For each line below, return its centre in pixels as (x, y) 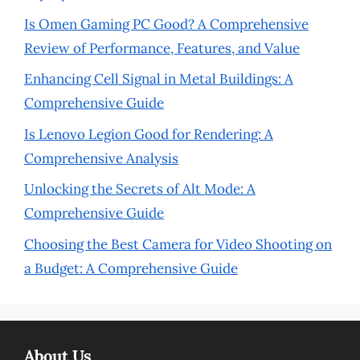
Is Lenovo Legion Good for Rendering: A (149, 134)
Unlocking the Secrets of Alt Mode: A (140, 189)
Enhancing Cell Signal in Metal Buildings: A (159, 79)
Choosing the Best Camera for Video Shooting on (178, 244)
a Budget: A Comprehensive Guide (131, 268)
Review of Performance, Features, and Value (162, 48)
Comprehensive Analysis (101, 158)
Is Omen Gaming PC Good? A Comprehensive (166, 24)
